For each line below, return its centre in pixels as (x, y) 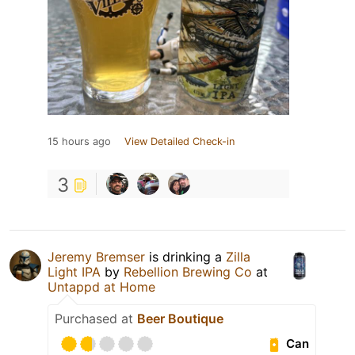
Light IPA (74, 271)
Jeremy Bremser (96, 256)
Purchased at (96, 318)
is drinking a (185, 256)
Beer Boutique (180, 318)
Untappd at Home (101, 286)
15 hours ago (79, 141)
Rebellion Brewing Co (190, 271)
